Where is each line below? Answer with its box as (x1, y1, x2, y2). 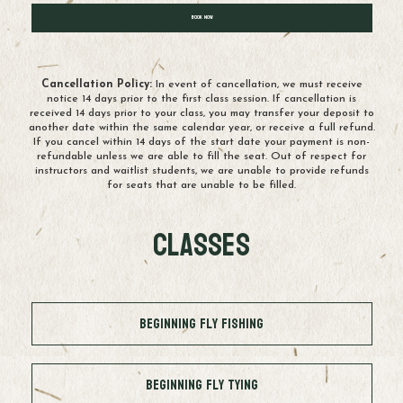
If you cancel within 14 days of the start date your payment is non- (33, 136, 370, 148)
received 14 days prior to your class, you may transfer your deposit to (29, 107, 374, 119)
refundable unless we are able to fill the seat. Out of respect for (37, 150, 366, 162)
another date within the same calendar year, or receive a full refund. (28, 121, 375, 133)
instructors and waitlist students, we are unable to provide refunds (34, 165, 369, 176)
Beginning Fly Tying (145, 371, 258, 398)
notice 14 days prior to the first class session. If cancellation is (47, 93, 356, 104)
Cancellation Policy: (40, 78, 152, 90)
